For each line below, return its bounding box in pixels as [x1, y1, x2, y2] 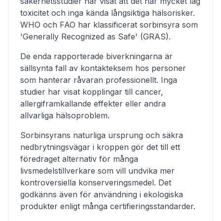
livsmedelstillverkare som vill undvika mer [20, 166, 175, 176]
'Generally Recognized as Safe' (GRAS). [20, 32, 171, 41]
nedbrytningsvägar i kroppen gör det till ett [20, 142, 180, 152]
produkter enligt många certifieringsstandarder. [20, 201, 195, 211]
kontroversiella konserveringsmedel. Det [20, 178, 171, 187]
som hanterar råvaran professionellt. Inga [20, 75, 177, 85]
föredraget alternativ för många [20, 154, 138, 164]
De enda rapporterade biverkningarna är [20, 51, 173, 61]
